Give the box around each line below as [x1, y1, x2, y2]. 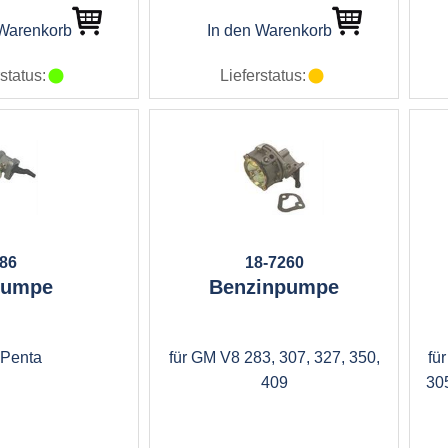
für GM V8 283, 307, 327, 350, [168, 349, 380, 366]
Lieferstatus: [220, 67, 306, 84]
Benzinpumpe [209, 276, 339, 298]
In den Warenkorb [206, 22, 332, 39]
